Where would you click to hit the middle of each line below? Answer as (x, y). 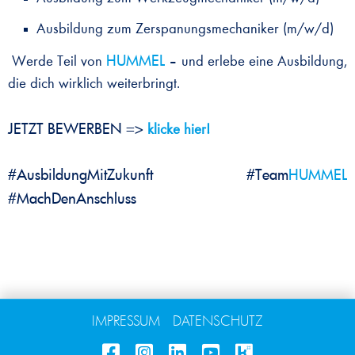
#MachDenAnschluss (72, 197)
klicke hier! (179, 130)
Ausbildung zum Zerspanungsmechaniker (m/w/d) (185, 29)
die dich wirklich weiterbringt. (94, 84)
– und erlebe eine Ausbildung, (258, 61)
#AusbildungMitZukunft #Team (148, 174)
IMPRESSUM (126, 320)
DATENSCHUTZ (218, 320)
